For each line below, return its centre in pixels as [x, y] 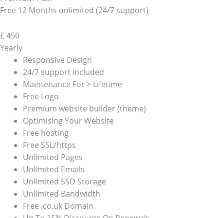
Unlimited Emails [54, 170]
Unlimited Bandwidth [61, 194]
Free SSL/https [49, 145]
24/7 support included [63, 72]
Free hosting [45, 133]
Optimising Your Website [68, 121]
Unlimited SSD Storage [64, 182]
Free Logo [41, 97]
